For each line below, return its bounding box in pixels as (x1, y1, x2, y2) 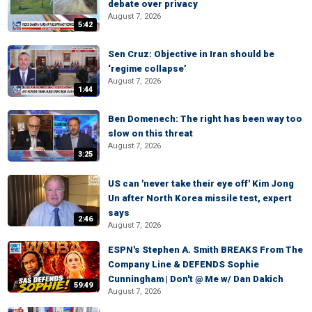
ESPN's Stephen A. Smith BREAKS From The (108, 244, 303, 255)
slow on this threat (108, 128, 193, 139)
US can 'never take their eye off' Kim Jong (108, 178, 294, 189)
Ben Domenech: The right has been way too (108, 114, 302, 124)
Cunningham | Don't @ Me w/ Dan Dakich (108, 274, 283, 284)
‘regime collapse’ (108, 63, 187, 74)
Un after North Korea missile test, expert (108, 193, 292, 203)
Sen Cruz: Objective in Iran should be (108, 49, 274, 59)
